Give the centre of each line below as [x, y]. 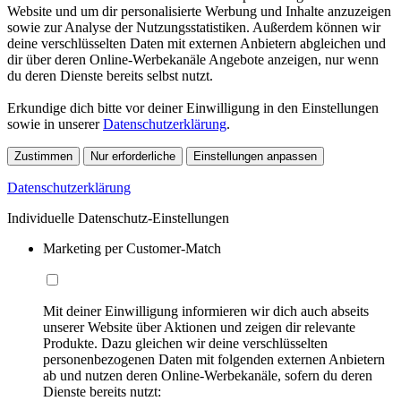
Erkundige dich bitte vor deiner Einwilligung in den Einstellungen [193, 107]
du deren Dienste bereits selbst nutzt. [110, 75]
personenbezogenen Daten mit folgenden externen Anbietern [214, 359]
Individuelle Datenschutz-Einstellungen [118, 218]
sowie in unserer [55, 124]
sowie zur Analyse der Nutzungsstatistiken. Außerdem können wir [194, 27]
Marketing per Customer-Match [132, 248]
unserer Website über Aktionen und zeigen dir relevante [199, 327]
